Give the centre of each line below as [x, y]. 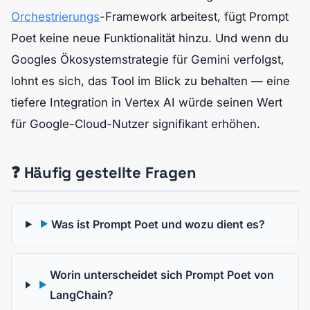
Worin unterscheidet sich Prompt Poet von [162, 274]
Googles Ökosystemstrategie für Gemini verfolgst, [148, 59]
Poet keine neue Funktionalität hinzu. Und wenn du [150, 38]
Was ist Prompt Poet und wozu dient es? [158, 224]
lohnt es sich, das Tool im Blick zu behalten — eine [151, 81]
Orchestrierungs [55, 16]
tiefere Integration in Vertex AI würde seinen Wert [147, 102]
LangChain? [81, 294]
